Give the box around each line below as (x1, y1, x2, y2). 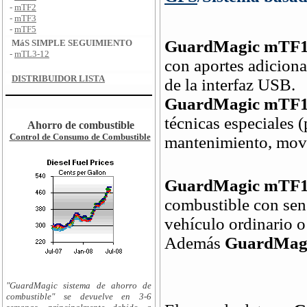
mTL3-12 (14, 49, 49, 59)
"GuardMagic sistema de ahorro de (6, 280, 151, 291)
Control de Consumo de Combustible (9, 132, 151, 142)
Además (164, 234, 225, 252)
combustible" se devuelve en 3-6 (6, 291, 151, 302)
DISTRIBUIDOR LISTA (12, 73, 105, 84)
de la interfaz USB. (164, 75, 295, 94)
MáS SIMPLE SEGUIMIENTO (12, 38, 132, 48)
